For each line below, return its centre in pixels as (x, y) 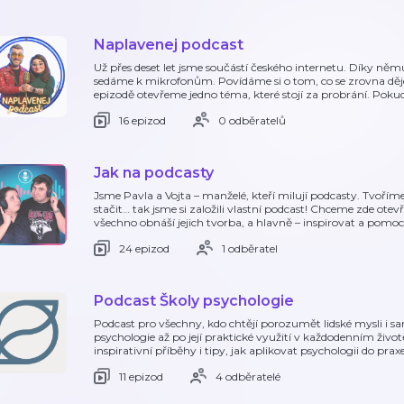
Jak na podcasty (154, 173)
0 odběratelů (252, 120)
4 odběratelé (248, 376)
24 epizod (144, 248)
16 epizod (142, 120)
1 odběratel (250, 248)
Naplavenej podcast (169, 45)
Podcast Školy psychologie (194, 301)
